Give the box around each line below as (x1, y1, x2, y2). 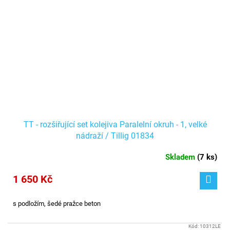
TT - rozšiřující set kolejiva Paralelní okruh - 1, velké (23, 120, 207, 130)
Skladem (165, 152, 197, 162)
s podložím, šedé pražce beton (13, 200, 101, 208)
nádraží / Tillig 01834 (76, 131, 154, 141)
